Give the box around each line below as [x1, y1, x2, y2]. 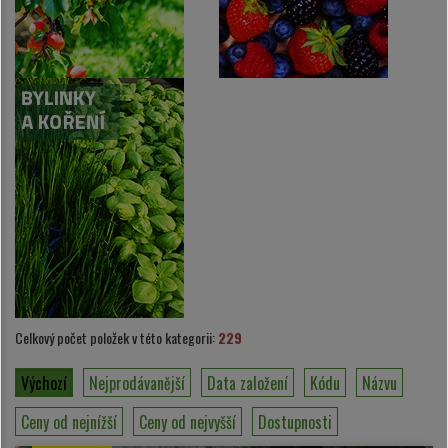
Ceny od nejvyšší [139, 409, 236, 434]
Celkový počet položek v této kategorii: [15, 327, 218, 349]
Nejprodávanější [89, 370, 185, 395]
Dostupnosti [258, 409, 332, 434]
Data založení [207, 370, 288, 395]
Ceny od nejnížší [21, 409, 117, 434]
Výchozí [21, 370, 67, 395]
